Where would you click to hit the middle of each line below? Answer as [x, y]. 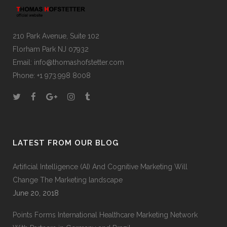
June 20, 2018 [36, 193]
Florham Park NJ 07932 [51, 49]
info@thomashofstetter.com [79, 63]
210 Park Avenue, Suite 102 [56, 36]
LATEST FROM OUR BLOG [66, 143]
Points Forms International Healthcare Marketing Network [105, 215]
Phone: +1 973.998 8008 [52, 76]
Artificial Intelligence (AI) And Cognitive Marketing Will [100, 167]
